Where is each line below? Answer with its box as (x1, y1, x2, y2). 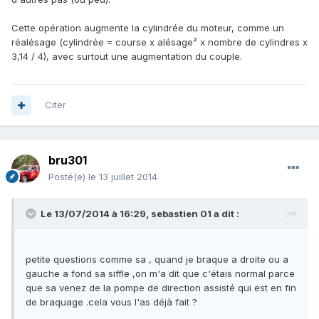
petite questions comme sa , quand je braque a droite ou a (26, 253, 288, 266)
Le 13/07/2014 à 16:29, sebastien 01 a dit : (41, 208, 239, 220)
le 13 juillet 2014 (88, 171, 157, 183)
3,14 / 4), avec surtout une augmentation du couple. (11, 50, 242, 62)
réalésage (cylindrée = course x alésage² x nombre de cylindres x (11, 36, 308, 48)
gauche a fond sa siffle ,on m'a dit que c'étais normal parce (26, 268, 295, 280)
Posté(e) (48, 171, 88, 183)
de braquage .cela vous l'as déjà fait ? (26, 296, 197, 308)
